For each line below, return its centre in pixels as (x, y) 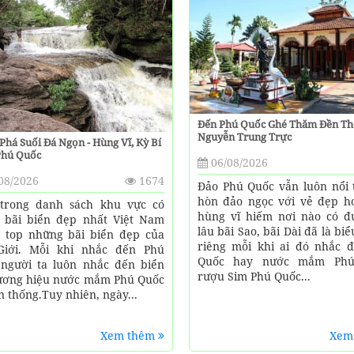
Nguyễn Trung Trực (244, 136)
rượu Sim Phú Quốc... (254, 276)
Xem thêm (129, 335)
